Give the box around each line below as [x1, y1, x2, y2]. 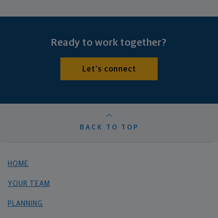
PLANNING [8, 200, 43, 208]
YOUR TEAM [8, 180, 50, 188]
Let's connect [82, 65, 136, 73]
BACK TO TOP [79, 124, 139, 131]
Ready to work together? [51, 37, 167, 48]
